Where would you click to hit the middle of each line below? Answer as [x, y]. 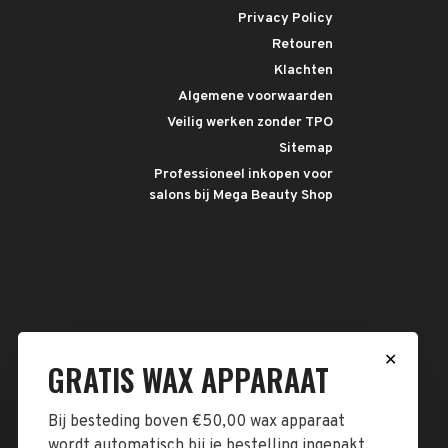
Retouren [302, 44]
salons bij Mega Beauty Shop [241, 195]
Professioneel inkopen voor [243, 174]
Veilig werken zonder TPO [250, 122]
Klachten [303, 70]
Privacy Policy [285, 18]
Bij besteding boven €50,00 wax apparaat [196, 422]
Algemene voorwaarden [255, 96]
